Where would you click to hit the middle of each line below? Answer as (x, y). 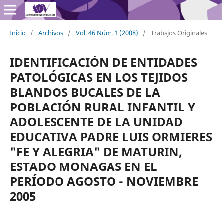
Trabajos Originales (179, 32)
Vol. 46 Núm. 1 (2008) (107, 32)
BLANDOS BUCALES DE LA (85, 92)
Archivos (51, 32)
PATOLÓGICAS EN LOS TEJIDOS (99, 77)
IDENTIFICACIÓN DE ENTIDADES (103, 62)
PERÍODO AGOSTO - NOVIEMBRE (104, 181)
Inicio (18, 32)
